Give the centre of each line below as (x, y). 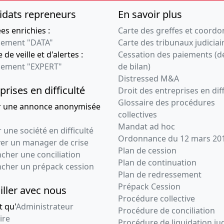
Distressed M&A (148, 79)
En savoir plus (150, 14)
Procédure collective (156, 199)
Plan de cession (147, 151)
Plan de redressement (160, 175)
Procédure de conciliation (166, 211)
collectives (137, 115)
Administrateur (45, 207)
